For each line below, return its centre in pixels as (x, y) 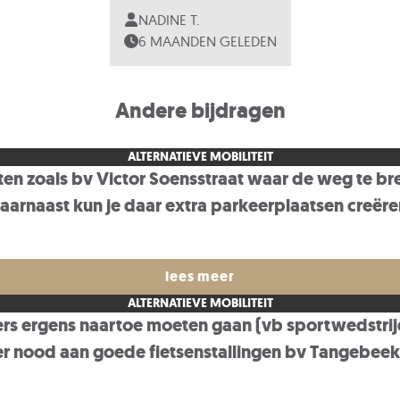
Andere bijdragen (200, 111)
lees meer (200, 276)
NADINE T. (168, 20)
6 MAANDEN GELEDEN (207, 41)
